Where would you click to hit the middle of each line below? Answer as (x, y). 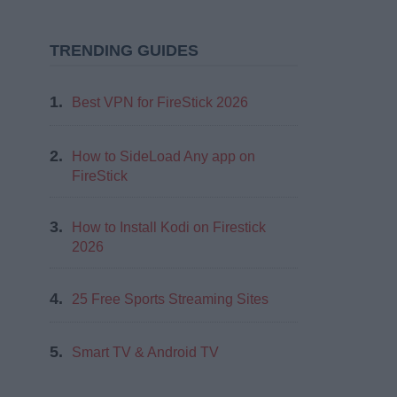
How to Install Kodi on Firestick (169, 227)
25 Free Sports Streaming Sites (170, 299)
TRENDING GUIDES (124, 51)
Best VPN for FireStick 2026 (160, 102)
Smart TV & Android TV (145, 352)
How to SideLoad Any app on (163, 156)
